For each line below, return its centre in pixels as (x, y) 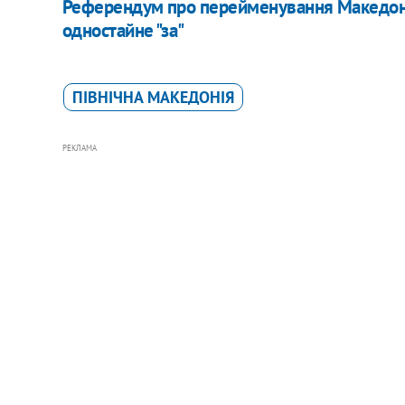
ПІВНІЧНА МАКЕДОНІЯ (153, 97)
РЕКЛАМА (79, 147)
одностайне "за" (123, 30)
